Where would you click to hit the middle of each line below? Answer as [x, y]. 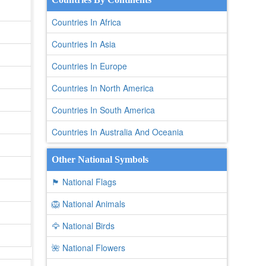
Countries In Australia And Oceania [117, 132]
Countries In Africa [86, 22]
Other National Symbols [100, 159]
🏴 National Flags [84, 182]
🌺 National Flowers [88, 248]
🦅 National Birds [83, 226]
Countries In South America [103, 110]
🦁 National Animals [88, 204]
